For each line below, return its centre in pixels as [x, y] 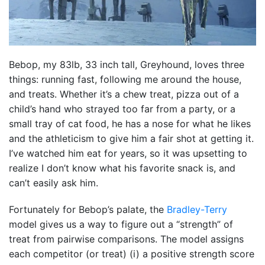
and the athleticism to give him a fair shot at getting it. [131, 139]
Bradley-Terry [197, 210]
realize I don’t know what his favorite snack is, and [122, 168]
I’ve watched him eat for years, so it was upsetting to [128, 153]
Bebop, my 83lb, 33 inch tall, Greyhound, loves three [127, 65]
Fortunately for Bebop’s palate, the [88, 210]
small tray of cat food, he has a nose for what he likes [130, 124]
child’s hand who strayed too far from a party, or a [122, 109]
